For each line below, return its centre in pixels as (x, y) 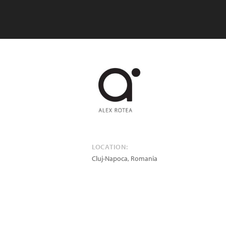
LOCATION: (110, 147)
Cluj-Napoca (110, 158)
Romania (144, 158)
